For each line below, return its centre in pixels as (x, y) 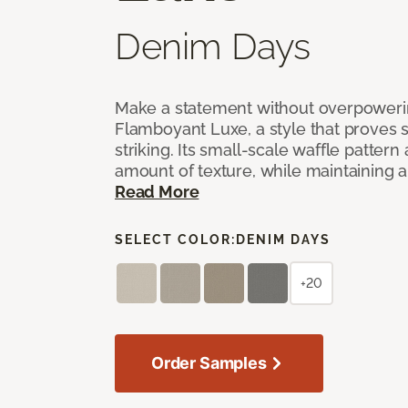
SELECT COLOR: (175, 239)
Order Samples (209, 362)
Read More (157, 191)
